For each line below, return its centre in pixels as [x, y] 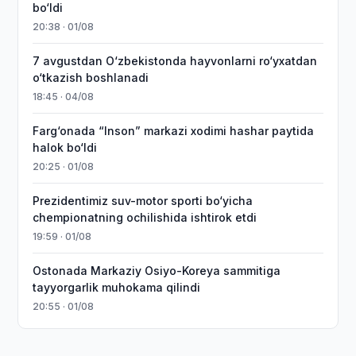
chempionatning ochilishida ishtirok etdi [145, 217]
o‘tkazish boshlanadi [91, 77]
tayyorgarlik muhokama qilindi [117, 287]
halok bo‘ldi [65, 147]
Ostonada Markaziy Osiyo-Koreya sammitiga [157, 271]
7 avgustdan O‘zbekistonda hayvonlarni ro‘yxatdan [175, 61]
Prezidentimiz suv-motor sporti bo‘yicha [143, 201]
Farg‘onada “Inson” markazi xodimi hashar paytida [174, 131]
